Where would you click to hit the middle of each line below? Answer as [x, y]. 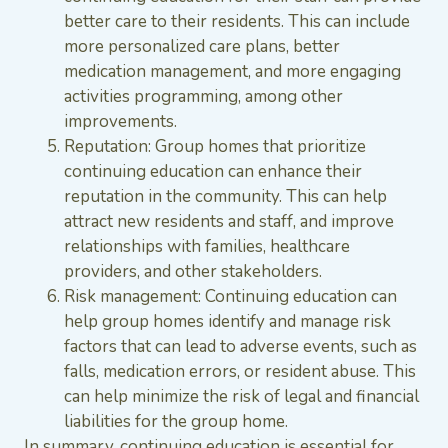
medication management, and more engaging [232, 71]
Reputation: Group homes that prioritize [215, 146]
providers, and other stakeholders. [193, 271]
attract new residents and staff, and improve [229, 221]
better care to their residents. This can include [237, 21]
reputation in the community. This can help [225, 196]
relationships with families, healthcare [207, 246]
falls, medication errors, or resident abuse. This [240, 371]
